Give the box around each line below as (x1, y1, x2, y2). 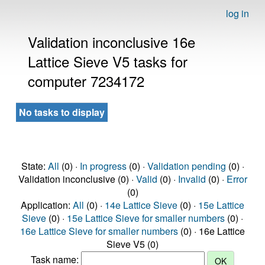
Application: (21, 198, 73, 212)
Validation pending (147, 159, 226, 173)
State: (21, 159, 48, 173)
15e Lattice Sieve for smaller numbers (67, 211, 225, 225)
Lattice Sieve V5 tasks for (28, 51, 188, 72)
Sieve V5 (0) (106, 237, 159, 251)
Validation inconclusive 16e (28, 31, 195, 52)
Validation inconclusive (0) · (18, 172, 136, 186)
